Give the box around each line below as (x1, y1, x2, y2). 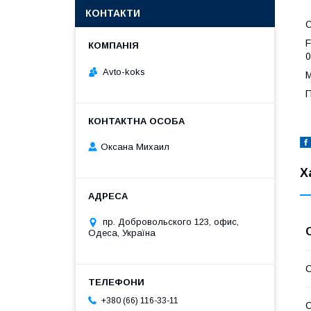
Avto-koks (103, 66, 145, 77)
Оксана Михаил (101, 142, 169, 153)
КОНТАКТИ (85, 8, 140, 19)
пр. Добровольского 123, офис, (103, 217, 239, 228)
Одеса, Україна (88, 228, 155, 239)
